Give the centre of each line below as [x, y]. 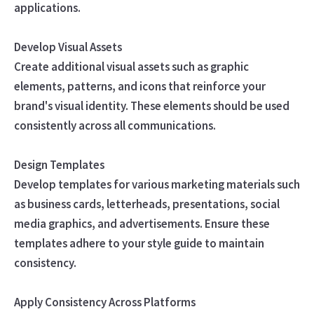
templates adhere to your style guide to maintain [139, 243]
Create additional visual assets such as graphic [131, 66]
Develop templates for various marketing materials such [157, 184]
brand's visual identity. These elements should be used [151, 105]
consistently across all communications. [115, 125]
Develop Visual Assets [68, 47]
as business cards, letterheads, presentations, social [146, 204]
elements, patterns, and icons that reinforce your [139, 86]
